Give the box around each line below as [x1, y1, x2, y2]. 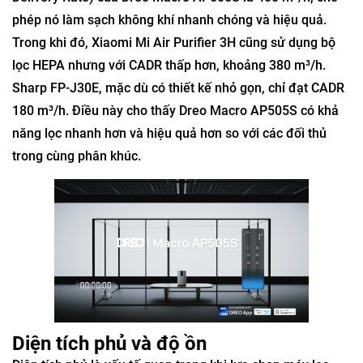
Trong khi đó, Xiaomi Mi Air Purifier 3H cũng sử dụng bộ [12, 35, 335, 50]
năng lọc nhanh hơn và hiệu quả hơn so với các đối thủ [12, 126, 327, 141]
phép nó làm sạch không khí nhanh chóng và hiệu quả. [12, 12, 327, 28]
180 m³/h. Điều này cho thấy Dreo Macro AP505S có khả [12, 103, 339, 118]
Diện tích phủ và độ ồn [12, 332, 207, 356]
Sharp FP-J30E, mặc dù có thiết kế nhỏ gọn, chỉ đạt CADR [12, 80, 344, 96]
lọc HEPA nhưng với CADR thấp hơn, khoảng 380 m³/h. [12, 58, 326, 73]
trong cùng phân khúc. [12, 148, 141, 164]
